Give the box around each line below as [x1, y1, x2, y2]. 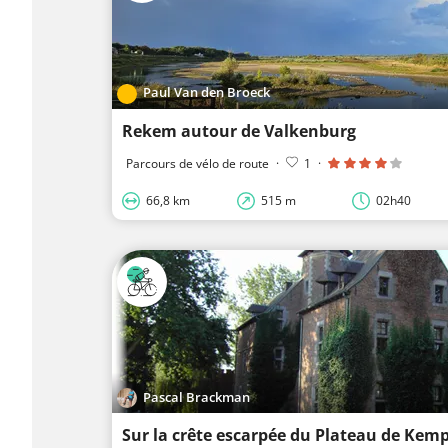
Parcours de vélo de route [126, 154, 272, 172]
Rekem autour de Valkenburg [122, 119, 356, 142]
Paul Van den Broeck [143, 82, 271, 101]
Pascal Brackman [143, 387, 251, 406]
